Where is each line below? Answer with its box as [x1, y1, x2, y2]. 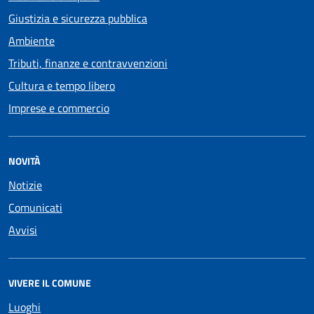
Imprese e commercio [8, 100, 109, 117]
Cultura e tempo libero [8, 77, 115, 95]
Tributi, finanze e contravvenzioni [8, 55, 168, 72]
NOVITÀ [8, 153, 40, 169]
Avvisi [8, 221, 37, 239]
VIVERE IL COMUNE [8, 275, 91, 291]
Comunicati [8, 199, 62, 217]
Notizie [8, 177, 42, 194]
